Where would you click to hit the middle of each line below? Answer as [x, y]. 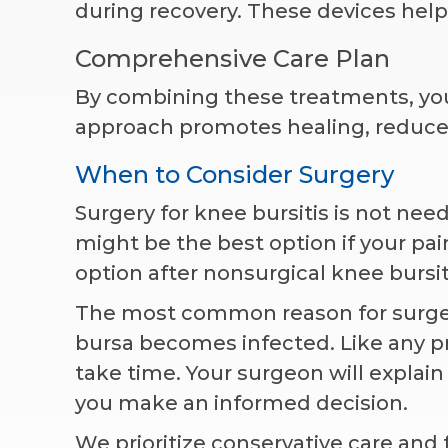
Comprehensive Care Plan [232, 58]
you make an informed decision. [241, 402]
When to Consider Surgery [234, 174]
